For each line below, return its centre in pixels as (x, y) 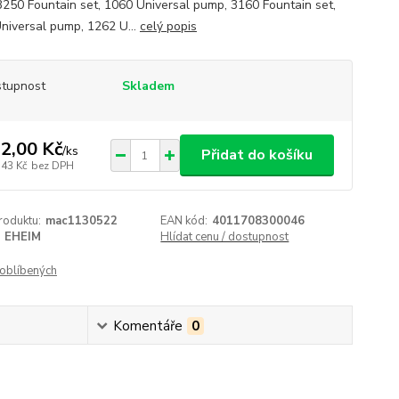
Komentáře (148, 326)
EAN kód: (184, 221)
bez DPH (52, 165)
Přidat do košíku (256, 155)
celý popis (168, 26)
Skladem (148, 86)
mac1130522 (81, 221)
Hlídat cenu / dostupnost (225, 237)
